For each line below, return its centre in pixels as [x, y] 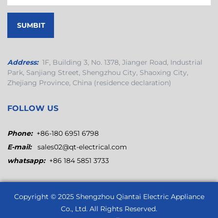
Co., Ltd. [74, 209]
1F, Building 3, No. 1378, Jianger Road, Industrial [122, 63]
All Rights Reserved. [122, 209]
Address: [23, 63]
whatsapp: [26, 161]
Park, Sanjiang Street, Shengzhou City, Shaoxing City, [98, 73]
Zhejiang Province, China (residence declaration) [89, 83]
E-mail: [19, 147]
